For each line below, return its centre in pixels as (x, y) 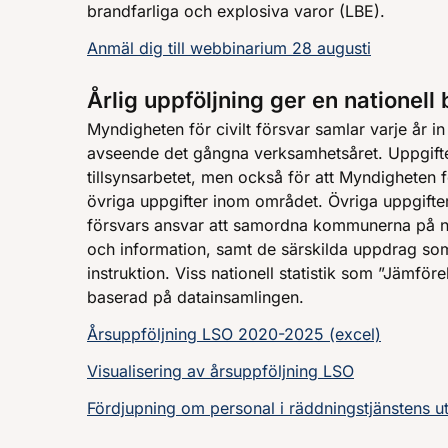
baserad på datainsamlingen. (195, 297)
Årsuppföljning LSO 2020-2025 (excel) (234, 333)
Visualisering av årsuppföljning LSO (220, 370)
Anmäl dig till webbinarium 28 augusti (229, 48)
